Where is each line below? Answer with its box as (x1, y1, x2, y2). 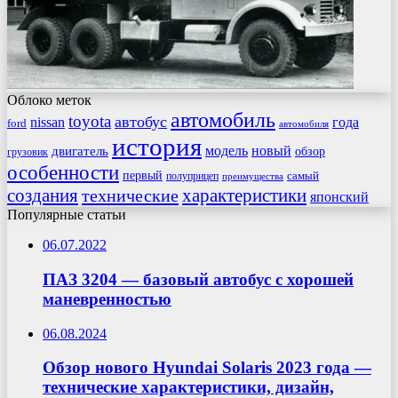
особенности (7, 162, 119, 185)
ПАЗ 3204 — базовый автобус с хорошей (43, 269, 354, 289)
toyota (68, 112, 111, 131)
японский (310, 189, 369, 205)
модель (205, 143, 248, 159)
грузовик (7, 146, 48, 159)
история (112, 132, 202, 162)
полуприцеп (166, 170, 219, 183)
